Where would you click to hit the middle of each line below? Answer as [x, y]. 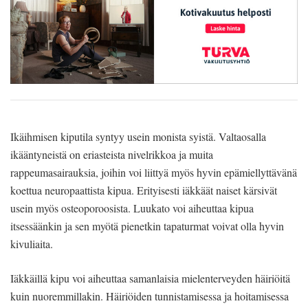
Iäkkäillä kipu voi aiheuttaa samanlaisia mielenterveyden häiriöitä [150, 278]
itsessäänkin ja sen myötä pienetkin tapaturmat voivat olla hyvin [147, 226]
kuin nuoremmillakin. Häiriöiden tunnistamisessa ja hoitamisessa [150, 296]
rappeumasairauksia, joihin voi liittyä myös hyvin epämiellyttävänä [154, 173]
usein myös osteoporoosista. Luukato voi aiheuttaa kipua [132, 208]
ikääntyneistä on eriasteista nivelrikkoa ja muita [112, 155]
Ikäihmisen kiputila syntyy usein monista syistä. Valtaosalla [138, 137]
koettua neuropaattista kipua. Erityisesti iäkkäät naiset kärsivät [144, 190]
